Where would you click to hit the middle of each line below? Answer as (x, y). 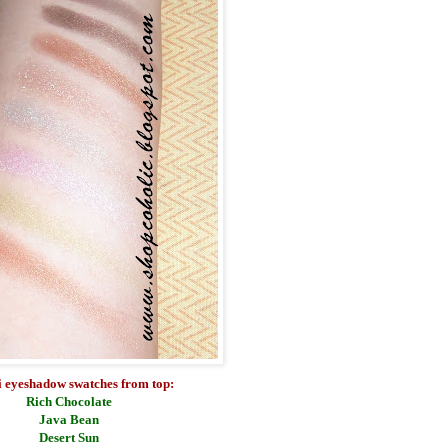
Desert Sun (69, 438)
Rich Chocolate (69, 402)
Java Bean (69, 420)
